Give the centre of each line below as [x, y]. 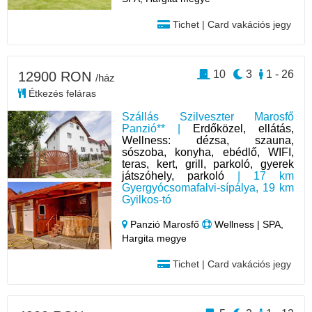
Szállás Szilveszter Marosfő [208, 117]
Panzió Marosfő [165, 225]
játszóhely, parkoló [173, 176]
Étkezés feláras [61, 94]
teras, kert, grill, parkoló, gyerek [208, 164]
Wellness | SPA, [248, 225]
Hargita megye [155, 239]
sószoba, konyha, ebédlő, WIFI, [208, 153]
